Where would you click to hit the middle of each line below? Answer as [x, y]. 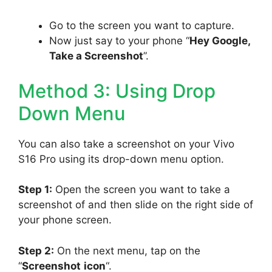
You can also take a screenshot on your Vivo [126, 144]
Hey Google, [220, 41]
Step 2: [36, 250]
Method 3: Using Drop [117, 90]
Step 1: [35, 190]
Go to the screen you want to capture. [142, 26]
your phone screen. [65, 220]
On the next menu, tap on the [127, 250]
